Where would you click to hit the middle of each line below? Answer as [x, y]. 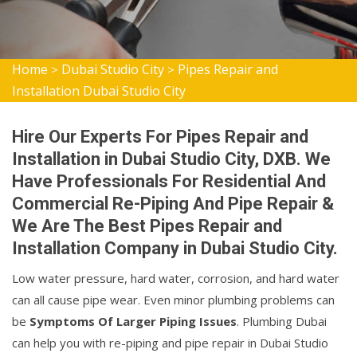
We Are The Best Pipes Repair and [147, 226]
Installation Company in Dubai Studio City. [175, 248]
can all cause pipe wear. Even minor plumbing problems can [173, 300]
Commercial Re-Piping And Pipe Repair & [173, 204]
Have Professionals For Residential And [169, 181]
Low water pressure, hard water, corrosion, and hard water [176, 278]
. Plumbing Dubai [282, 321]
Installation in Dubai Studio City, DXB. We [171, 159]
